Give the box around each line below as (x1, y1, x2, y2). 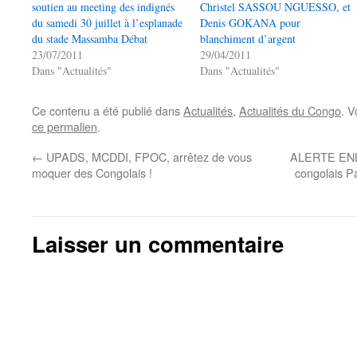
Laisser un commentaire (32, 228, 284, 259)
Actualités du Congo (239, 102, 341, 119)
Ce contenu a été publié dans (32, 102, 183, 119)
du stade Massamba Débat (32, 31, 147, 46)
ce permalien (32, 118, 97, 135)
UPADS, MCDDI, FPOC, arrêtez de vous (43, 148, 252, 165)
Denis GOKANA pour (200, 15, 301, 30)
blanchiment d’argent (200, 31, 296, 46)
